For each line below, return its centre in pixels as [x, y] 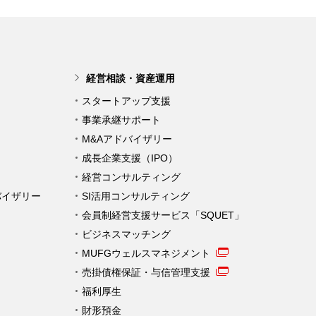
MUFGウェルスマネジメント [146, 253]
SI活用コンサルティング [136, 196]
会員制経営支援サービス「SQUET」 [163, 215]
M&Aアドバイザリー [127, 139]
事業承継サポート [121, 120]
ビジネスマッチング [126, 234]
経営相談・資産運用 [130, 78]
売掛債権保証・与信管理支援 [146, 272]
